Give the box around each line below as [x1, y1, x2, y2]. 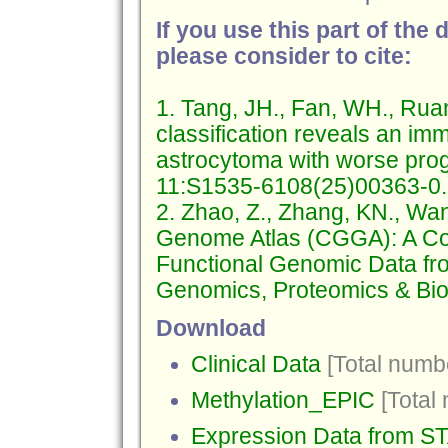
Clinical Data [190, 352, 321, 377]
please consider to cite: [155, 44, 412, 69]
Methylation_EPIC [190, 388, 375, 413]
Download [155, 316, 266, 341]
